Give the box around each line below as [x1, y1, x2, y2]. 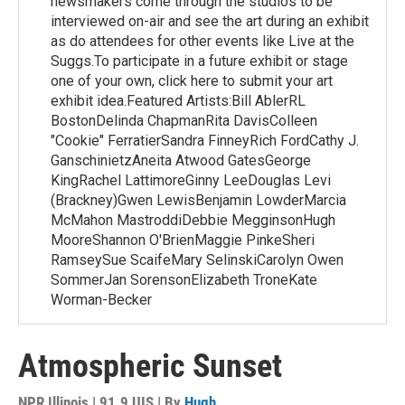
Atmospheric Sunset [18, 347, 282, 385]
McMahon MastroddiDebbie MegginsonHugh [51, 212, 335, 229]
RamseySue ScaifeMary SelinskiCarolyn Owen [51, 251, 344, 268]
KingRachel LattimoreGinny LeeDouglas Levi [51, 172, 331, 189]
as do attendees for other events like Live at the [51, 33, 354, 50]
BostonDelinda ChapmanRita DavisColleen [51, 112, 317, 129]
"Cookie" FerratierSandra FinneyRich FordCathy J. [51, 132, 359, 149]
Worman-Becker [51, 291, 152, 308]
